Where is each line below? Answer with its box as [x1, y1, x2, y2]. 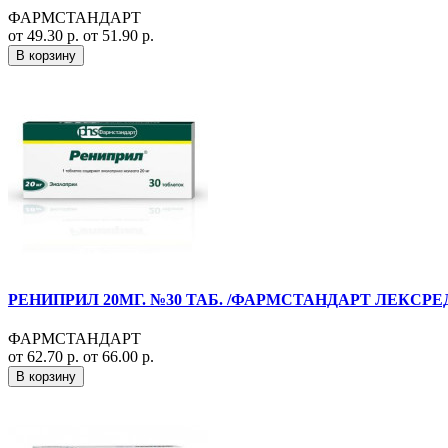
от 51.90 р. [83, 26, 154, 44]
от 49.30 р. [8, 26, 83, 44]
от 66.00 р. [83, 348, 154, 366]
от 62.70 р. [8, 348, 83, 366]
